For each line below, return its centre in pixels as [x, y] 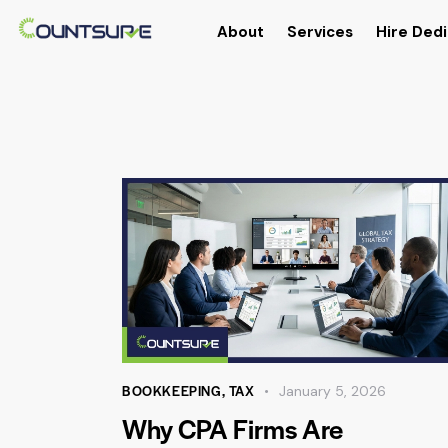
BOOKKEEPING [172, 390]
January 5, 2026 [333, 390]
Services [319, 32]
